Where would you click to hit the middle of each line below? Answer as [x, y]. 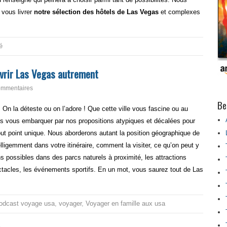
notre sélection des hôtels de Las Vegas [96, 12]
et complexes [179, 12]
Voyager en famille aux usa [125, 203]
